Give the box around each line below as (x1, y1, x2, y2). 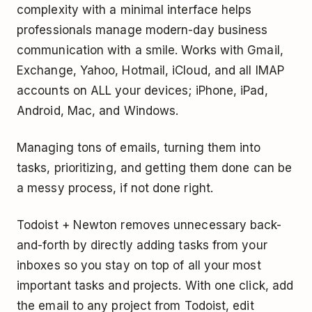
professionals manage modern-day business (17, 23, 268, 38)
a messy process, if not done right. (17, 181, 213, 196)
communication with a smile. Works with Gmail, (17, 43, 283, 58)
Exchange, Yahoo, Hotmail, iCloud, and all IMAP (17, 63, 284, 78)
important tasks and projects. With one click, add (17, 279, 294, 293)
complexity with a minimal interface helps (17, 3, 252, 17)
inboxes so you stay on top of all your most (17, 258, 261, 273)
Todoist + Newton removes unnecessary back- (17, 218, 282, 233)
